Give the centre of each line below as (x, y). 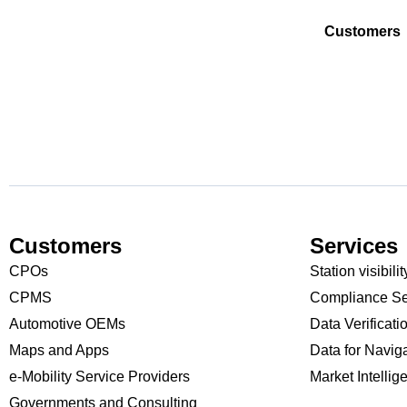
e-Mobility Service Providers (99, 377)
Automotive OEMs (67, 324)
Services (354, 246)
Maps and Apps (59, 350)
